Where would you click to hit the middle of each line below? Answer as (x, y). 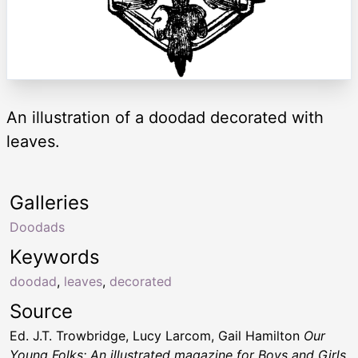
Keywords (55, 257)
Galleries (50, 202)
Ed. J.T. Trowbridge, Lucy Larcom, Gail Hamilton (157, 335)
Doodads (37, 227)
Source (41, 311)
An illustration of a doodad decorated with (165, 117)
